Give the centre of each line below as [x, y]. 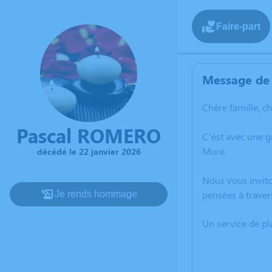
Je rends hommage [96, 194]
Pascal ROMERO [89, 135]
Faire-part [238, 26]
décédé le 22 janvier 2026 [89, 151]
